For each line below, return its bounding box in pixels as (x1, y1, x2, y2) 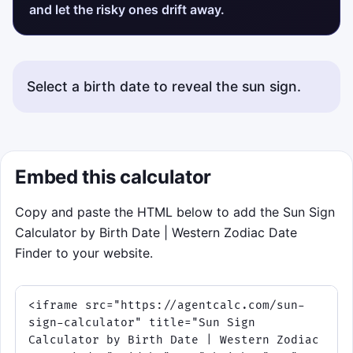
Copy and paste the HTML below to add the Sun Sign (15, 203, 336, 220)
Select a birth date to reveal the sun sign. (27, 78, 302, 95)
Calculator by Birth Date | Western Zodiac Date (15, 224, 298, 240)
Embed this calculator (15, 165, 211, 188)
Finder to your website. (15, 244, 154, 261)
